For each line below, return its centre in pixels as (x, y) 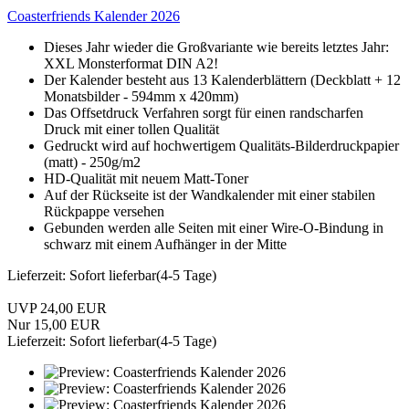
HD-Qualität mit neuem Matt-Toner (146, 178)
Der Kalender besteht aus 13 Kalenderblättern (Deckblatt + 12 (222, 79)
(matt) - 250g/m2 (92, 162)
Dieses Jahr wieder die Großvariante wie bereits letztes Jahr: (216, 47)
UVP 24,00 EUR (57, 308)
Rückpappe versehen (104, 211)
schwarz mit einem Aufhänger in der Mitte (165, 244)
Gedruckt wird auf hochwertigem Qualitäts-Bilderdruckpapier (221, 145)
